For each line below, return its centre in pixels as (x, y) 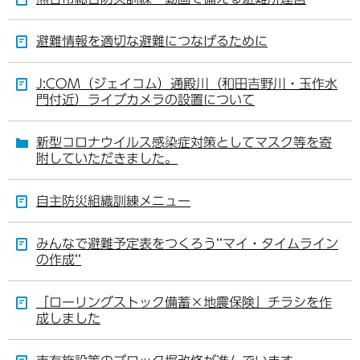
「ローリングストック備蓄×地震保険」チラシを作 (184, 302)
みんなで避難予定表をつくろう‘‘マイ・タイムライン (187, 243)
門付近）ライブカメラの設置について (145, 100)
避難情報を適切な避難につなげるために (152, 41)
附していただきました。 (107, 158)
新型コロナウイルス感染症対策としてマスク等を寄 (184, 142)
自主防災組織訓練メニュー (113, 201)
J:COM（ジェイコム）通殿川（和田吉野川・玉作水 (187, 84)
